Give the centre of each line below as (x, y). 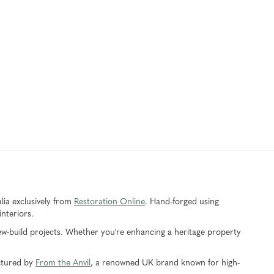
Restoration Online (109, 202)
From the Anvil (63, 263)
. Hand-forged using (182, 202)
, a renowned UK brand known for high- (165, 263)
